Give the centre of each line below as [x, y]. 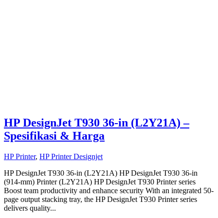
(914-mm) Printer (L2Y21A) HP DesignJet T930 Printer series [100, 182]
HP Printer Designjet [71, 157]
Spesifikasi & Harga [54, 136]
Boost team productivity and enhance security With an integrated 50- [109, 191]
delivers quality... [30, 208]
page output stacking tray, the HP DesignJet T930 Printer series [100, 200]
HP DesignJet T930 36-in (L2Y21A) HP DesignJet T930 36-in [101, 173]
